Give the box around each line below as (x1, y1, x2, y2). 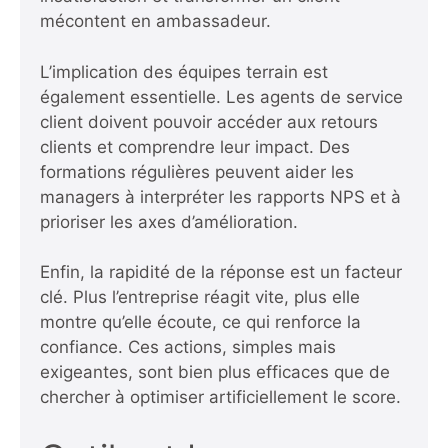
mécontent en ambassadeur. (40, 11, 271, 32)
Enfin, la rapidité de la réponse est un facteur (40, 262, 402, 283)
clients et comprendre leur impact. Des (40, 136, 350, 157)
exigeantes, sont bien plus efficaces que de (40, 362, 390, 383)
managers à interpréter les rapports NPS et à (40, 186, 401, 207)
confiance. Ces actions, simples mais (40, 337, 336, 358)
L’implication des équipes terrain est (40, 61, 328, 82)
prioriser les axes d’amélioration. (40, 211, 298, 232)
